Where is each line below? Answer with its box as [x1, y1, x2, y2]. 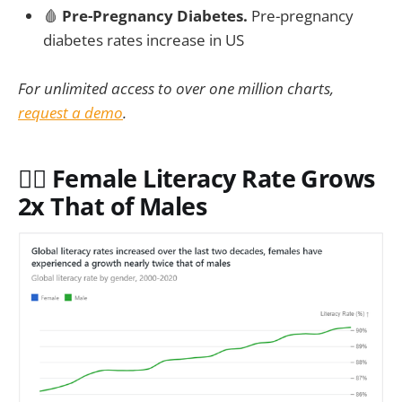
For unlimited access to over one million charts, [18, 78, 334, 100]
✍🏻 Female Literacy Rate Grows [18, 161, 375, 195]
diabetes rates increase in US [43, 29, 244, 50]
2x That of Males [18, 188, 207, 223]
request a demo [18, 102, 123, 124]
